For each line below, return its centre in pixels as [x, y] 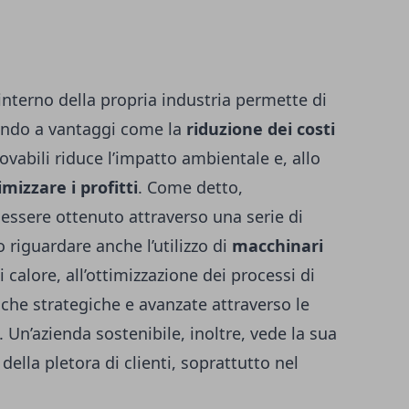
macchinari [278, 246]
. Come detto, [190, 187]
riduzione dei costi [261, 129]
